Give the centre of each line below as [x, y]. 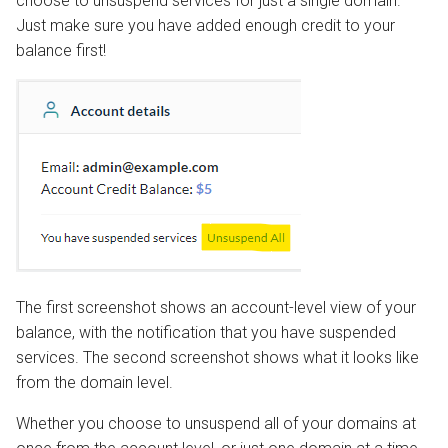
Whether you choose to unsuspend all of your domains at [216, 423]
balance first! [61, 50]
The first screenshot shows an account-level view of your [216, 307]
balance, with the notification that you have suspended [206, 332]
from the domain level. [94, 382]
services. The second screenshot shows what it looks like [217, 357]
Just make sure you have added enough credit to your [205, 25]
